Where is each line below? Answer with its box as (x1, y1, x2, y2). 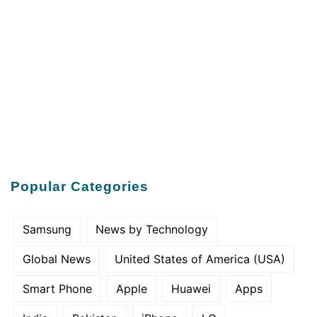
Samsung (23, 221, 71, 236)
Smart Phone (23, 281, 92, 296)
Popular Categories (11, 178, 149, 194)
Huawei (171, 281, 211, 296)
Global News (23, 251, 91, 266)
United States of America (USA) (115, 251, 285, 266)
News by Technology (96, 221, 208, 236)
